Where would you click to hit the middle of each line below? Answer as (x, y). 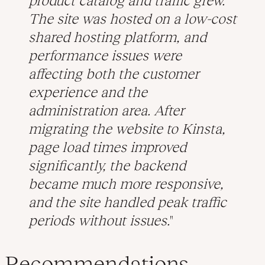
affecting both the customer (114, 73)
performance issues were (105, 55)
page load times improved (107, 147)
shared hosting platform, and (117, 37)
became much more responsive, (126, 183)
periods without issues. (99, 220)
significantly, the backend (107, 165)
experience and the (88, 92)
